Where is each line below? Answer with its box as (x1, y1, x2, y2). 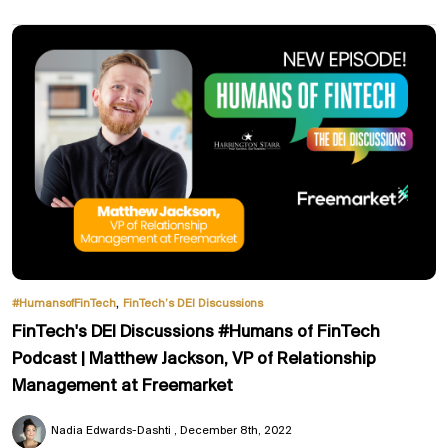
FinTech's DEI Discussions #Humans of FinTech (12, 322, 380, 342)
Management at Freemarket (12, 376, 233, 396)
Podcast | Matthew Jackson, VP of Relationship (12, 349, 376, 369)
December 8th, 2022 (179, 424, 292, 437)
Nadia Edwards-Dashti (50, 424, 174, 437)
